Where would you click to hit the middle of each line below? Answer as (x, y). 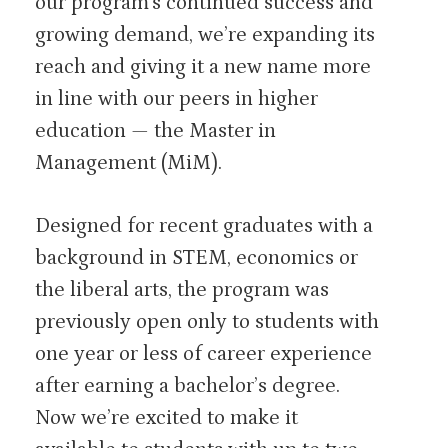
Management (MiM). (128, 162)
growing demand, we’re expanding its (205, 34)
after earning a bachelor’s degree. (187, 386)
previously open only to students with (207, 322)
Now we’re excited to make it (166, 418)
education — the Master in (155, 130)
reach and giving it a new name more (203, 66)
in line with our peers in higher (176, 98)
